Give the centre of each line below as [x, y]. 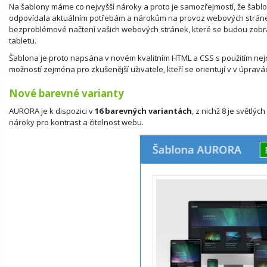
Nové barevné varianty [66, 93]
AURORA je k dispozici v [52, 111]
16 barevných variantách [143, 111]
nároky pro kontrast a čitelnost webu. [76, 122]
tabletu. [23, 40]
